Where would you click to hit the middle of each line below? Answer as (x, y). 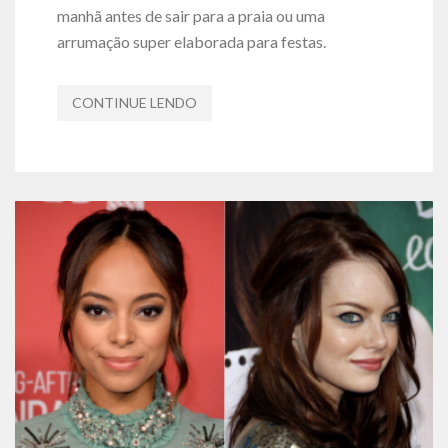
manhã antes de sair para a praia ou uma (190, 15)
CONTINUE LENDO (134, 102)
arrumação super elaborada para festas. (192, 41)
